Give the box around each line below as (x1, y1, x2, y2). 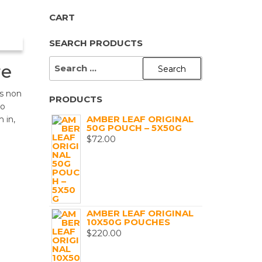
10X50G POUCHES (86, 216, 170, 227)
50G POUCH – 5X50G (86, 122, 182, 133)
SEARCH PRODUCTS (49, 37, 143, 49)
